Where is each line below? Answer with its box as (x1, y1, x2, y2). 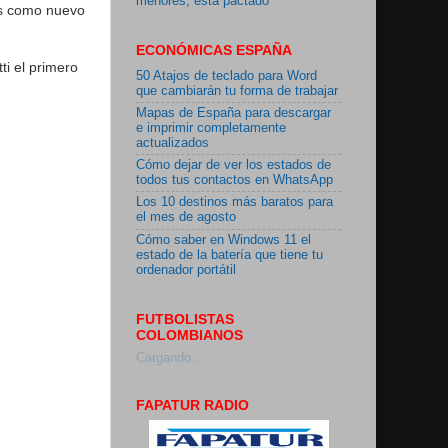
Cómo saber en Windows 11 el (136, 232, 311, 247)
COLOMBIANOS (136, 326, 243, 343)
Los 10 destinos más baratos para (136, 195, 333, 210)
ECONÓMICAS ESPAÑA (136, 42, 292, 59)
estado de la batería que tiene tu (136, 247, 323, 262)
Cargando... (136, 350, 203, 365)
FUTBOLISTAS (136, 310, 234, 327)
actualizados (136, 135, 209, 150)
